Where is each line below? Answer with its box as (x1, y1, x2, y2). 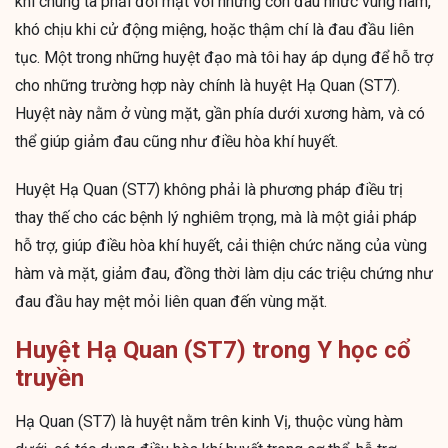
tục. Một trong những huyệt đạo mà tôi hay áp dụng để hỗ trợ (15, 48, 433, 68)
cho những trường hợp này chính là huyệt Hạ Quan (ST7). (15, 76, 400, 96)
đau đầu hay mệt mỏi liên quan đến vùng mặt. (15, 292, 327, 312)
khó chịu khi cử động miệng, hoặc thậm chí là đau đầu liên (15, 20, 414, 40)
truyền (15, 364, 84, 393)
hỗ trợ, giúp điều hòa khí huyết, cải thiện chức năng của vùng (15, 236, 427, 256)
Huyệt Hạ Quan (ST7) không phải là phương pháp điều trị (15, 180, 403, 200)
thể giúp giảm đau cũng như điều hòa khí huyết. (15, 132, 338, 152)
